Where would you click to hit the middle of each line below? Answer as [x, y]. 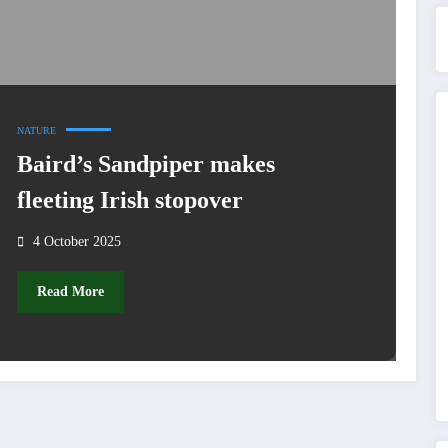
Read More [70, 292]
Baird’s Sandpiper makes [145, 163]
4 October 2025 [76, 241]
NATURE [36, 130]
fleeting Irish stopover [129, 199]
